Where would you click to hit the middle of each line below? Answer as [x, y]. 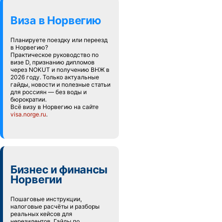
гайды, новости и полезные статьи [60, 84]
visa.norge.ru [28, 114]
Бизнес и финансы [59, 169]
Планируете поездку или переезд [59, 40]
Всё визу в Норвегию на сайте [55, 107]
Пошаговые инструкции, [46, 199]
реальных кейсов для [41, 214]
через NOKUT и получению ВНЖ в [60, 70]
